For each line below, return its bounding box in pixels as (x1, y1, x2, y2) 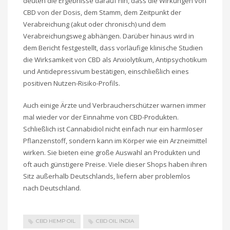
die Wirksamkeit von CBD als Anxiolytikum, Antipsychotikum (23, 55, 207, 65)
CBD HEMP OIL (36, 218, 75, 225)
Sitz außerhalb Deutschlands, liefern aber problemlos (23, 171, 190, 181)
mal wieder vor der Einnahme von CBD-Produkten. (23, 112, 179, 122)
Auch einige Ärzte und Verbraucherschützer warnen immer (23, 101, 206, 110)
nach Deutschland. (23, 183, 81, 193)
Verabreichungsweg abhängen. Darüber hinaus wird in (23, 31, 194, 41)
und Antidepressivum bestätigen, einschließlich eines (23, 67, 189, 76)
